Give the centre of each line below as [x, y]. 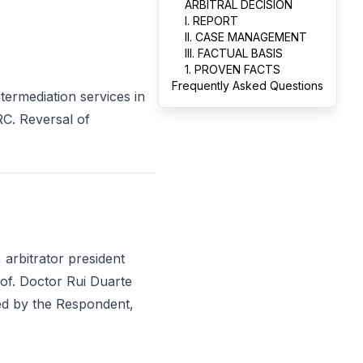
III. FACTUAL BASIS [234, 53]
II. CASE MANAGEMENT [246, 37]
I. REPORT [211, 21]
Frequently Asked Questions [248, 85]
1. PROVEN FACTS [233, 69]
